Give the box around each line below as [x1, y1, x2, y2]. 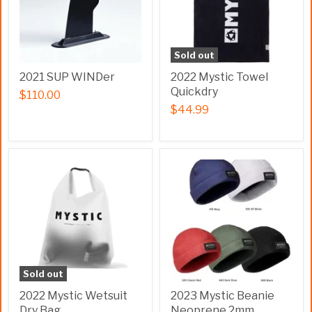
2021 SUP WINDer [19, 70, 115, 84]
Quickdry [171, 85, 218, 98]
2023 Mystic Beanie [171, 289, 274, 302]
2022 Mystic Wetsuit [19, 289, 127, 302]
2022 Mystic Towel [171, 70, 268, 84]
